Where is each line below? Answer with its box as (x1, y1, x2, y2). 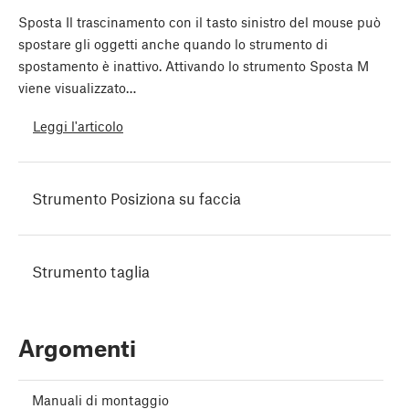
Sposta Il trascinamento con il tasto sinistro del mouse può (18, 14, 381, 31)
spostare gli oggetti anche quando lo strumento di (18, 36, 328, 53)
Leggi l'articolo (33, 117, 123, 134)
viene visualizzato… (18, 79, 136, 97)
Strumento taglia (32, 262, 150, 281)
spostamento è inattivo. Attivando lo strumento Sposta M (18, 58, 369, 75)
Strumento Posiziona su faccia (32, 189, 241, 208)
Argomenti (18, 334, 136, 362)
